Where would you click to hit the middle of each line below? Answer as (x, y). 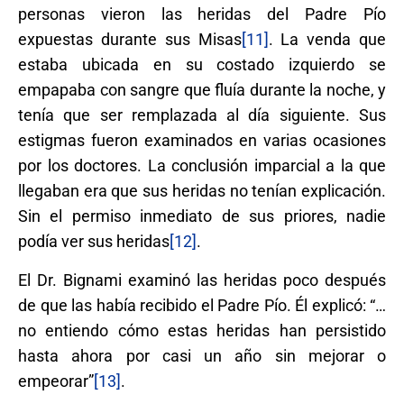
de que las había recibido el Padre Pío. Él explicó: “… (202, 305)
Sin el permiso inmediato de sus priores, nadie (202, 216)
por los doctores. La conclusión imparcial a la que (202, 165)
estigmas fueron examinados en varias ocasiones (202, 140)
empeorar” (56, 381)
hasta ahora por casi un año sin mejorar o (202, 355)
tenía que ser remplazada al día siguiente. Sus (202, 115)
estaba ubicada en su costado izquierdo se (202, 64)
